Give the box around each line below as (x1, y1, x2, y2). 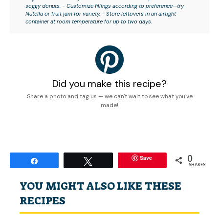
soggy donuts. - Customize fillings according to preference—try (25, 2, 184, 9)
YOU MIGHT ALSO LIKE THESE (20, 178, 181, 193)
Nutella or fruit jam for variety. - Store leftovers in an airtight (25, 10, 176, 17)
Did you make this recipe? (52, 77, 167, 90)
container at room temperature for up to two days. (25, 18, 152, 25)
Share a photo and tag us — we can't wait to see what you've (26, 92, 193, 100)
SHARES (188, 161, 205, 167)
